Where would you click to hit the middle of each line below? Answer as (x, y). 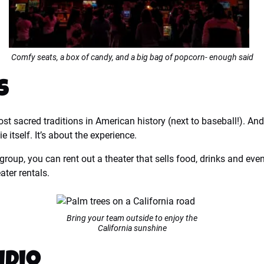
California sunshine (132, 228)
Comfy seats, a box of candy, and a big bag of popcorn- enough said (132, 57)
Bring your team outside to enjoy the (132, 218)
